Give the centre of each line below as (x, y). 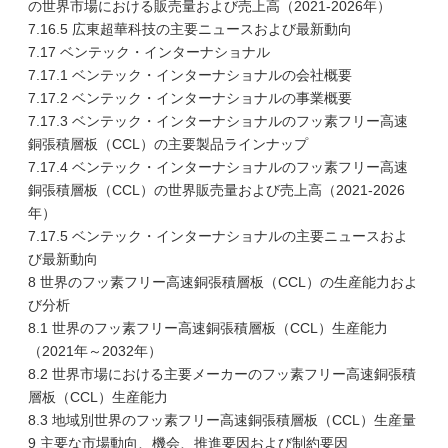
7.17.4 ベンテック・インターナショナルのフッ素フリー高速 (218, 167)
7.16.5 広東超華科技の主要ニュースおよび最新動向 (190, 29)
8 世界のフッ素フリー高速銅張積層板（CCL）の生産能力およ (223, 282)
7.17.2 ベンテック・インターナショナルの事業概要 (190, 98)
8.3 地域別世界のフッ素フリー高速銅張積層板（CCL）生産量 (222, 420)
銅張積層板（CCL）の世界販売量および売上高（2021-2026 (216, 190)
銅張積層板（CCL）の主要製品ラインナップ (168, 144)
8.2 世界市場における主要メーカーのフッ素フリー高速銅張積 (222, 374)
